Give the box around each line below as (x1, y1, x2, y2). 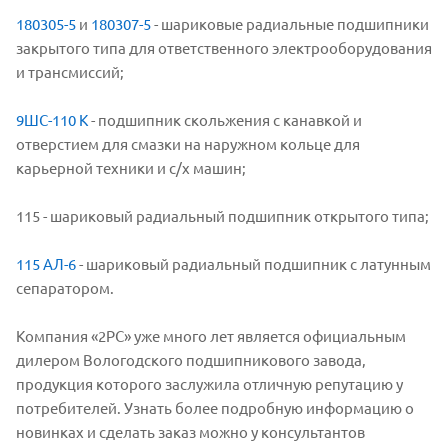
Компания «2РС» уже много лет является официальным (16, 325, 406, 345)
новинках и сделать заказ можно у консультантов (16, 421, 365, 441)
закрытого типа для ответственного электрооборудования (16, 37, 432, 57)
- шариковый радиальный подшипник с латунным (76, 253, 431, 273)
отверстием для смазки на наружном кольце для (16, 133, 360, 153)
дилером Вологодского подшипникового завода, (16, 349, 366, 369)
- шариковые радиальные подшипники (151, 13, 429, 33)
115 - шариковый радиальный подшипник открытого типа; (16, 205, 429, 225)
